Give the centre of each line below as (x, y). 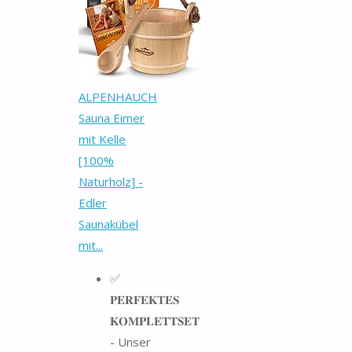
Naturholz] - (111, 181)
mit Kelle (102, 139)
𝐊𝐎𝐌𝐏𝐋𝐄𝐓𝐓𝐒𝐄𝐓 (155, 320)
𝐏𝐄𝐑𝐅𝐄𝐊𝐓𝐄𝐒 (145, 299)
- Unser (130, 341)
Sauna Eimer (112, 117)
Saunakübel (108, 224)
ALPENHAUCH (118, 96)
